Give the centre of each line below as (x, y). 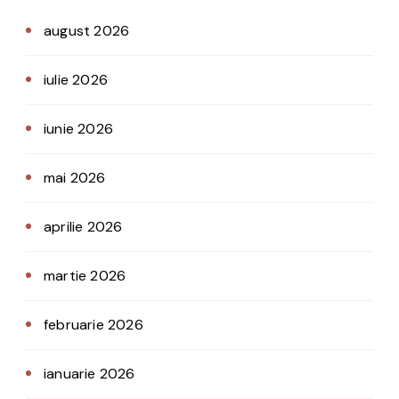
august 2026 (87, 30)
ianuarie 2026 (90, 373)
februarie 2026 (94, 324)
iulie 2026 (76, 79)
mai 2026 (75, 177)
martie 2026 (85, 275)
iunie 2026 (78, 128)
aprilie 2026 (83, 226)
